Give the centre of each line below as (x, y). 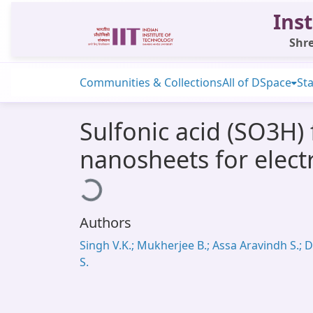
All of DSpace (257, 82)
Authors (105, 223)
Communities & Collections (151, 82)
